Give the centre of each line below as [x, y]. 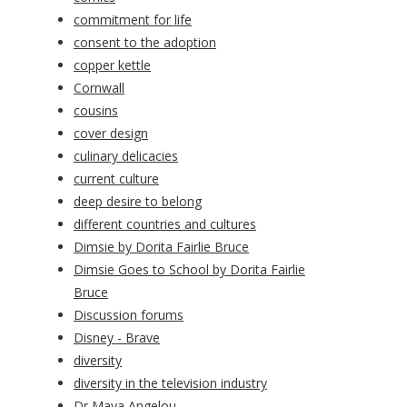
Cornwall [99, 88]
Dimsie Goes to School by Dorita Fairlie [189, 270]
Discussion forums [129, 315]
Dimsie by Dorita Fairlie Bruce [161, 247]
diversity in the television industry [170, 383]
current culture [116, 179]
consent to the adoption [145, 43]
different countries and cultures [165, 224]
